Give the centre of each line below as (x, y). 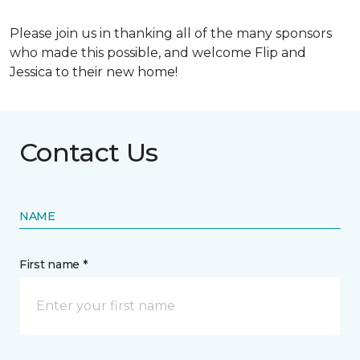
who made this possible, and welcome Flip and (158, 53)
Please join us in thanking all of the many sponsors (171, 33)
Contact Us (89, 152)
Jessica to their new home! (94, 72)
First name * (53, 264)
